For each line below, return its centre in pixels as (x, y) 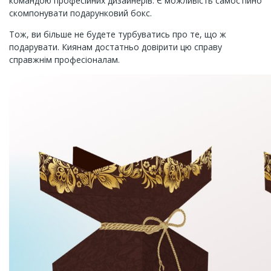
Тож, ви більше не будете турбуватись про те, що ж (118, 34)
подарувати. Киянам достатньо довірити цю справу (116, 47)
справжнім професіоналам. (64, 60)
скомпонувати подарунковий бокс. (80, 13)
